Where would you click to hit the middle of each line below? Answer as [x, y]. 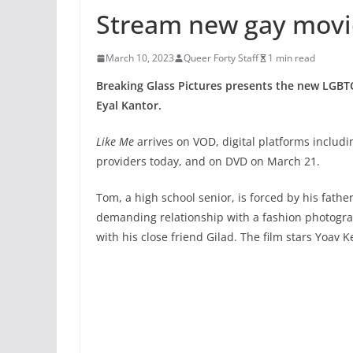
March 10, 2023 [140, 58]
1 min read [292, 58]
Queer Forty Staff [221, 58]
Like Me [115, 141]
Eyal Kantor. [129, 105]
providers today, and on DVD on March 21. [208, 161]
